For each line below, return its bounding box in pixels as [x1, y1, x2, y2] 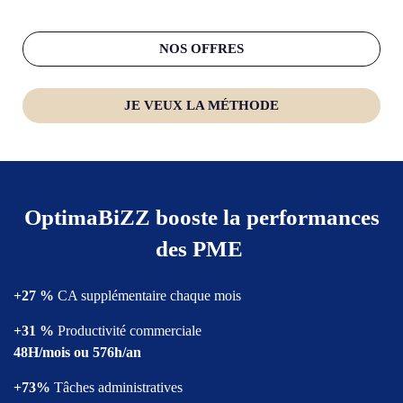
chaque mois [170, 287, 241, 303]
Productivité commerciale [58, 322, 205, 338]
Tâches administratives [54, 379, 186, 395]
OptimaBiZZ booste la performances [23, 204, 380, 229]
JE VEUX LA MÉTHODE [124, 97, 279, 112]
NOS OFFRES [159, 40, 244, 56]
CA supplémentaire [58, 287, 170, 303]
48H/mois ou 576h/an [13, 344, 141, 360]
